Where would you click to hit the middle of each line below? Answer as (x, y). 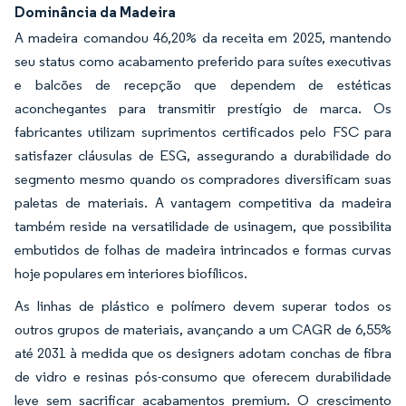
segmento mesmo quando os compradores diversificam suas (203, 179)
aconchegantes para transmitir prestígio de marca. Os (203, 108)
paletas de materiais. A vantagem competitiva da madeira (203, 202)
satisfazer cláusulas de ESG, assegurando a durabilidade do (203, 155)
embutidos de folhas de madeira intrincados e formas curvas (203, 249)
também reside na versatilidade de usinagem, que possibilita (203, 226)
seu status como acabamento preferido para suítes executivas (203, 61)
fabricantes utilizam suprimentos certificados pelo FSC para (203, 131)
